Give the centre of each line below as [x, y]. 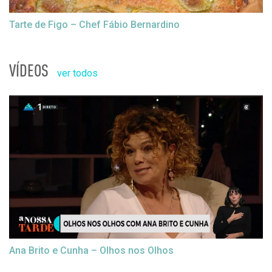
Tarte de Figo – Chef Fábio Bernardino [94, 24]
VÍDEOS [29, 70]
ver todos [77, 73]
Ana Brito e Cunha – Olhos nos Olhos [91, 251]
